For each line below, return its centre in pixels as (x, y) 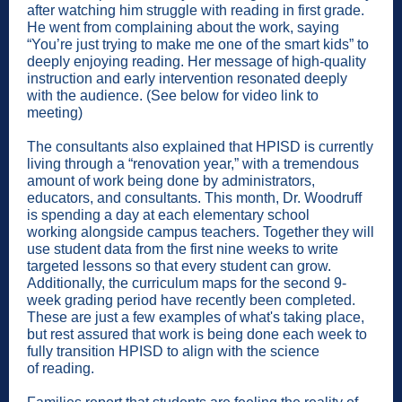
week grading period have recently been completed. (191, 300)
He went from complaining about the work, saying (183, 27)
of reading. (61, 368)
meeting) (55, 113)
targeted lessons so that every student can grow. (179, 266)
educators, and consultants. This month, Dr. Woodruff (194, 198)
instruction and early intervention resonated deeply (187, 79)
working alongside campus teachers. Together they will (201, 232)
